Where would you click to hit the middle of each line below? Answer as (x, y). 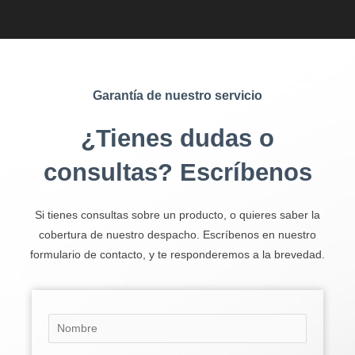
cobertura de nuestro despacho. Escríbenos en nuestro (177, 235)
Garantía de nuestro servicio (177, 95)
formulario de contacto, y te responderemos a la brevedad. (177, 254)
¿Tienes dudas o (177, 138)
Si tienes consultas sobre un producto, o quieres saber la (177, 215)
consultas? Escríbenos (177, 172)
